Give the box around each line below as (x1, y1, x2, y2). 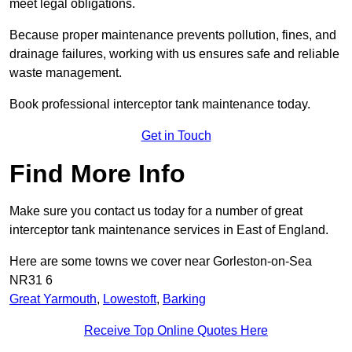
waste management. (9, 66, 122, 80)
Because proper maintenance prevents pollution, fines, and (9, 28, 336, 42)
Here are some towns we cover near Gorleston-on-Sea (9, 255, 312, 269)
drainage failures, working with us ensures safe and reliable (9, 47, 339, 61)
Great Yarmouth (9, 292, 97, 306)
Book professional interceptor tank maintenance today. (9, 97, 310, 112)
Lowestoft (103, 292, 156, 306)
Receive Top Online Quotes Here (84, 324, 268, 338)
